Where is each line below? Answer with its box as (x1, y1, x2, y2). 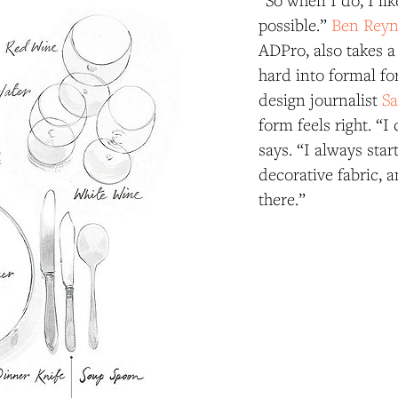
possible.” (259, 14, 328, 36)
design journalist (259, 89, 383, 111)
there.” (259, 188, 306, 211)
